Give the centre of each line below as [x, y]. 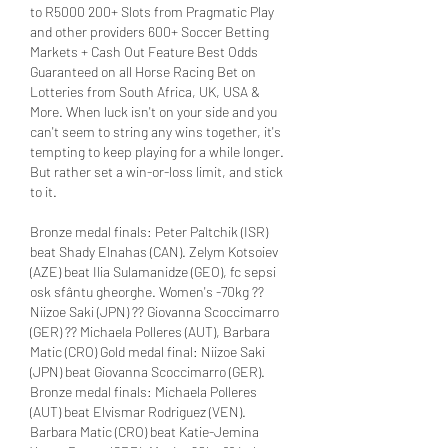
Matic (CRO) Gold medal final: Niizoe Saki [147, 351]
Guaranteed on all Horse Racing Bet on [143, 71]
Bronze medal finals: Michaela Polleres [143, 391]
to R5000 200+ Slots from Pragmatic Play [152, 11]
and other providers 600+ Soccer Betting [149, 31]
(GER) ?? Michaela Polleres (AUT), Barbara [150, 331]
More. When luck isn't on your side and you [153, 111]
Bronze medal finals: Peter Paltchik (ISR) [149, 231]
